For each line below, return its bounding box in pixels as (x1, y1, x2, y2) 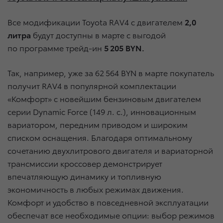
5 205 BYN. (104, 42, 144, 54)
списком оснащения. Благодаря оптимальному (7, 131, 192, 143)
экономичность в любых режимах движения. (7, 183, 184, 195)
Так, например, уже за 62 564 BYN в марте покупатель (7, 67, 214, 79)
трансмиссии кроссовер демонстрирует (7, 157, 162, 169)
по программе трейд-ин (7, 42, 104, 54)
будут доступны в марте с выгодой (31, 29, 166, 41)
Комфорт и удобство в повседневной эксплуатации (7, 196, 209, 208)
